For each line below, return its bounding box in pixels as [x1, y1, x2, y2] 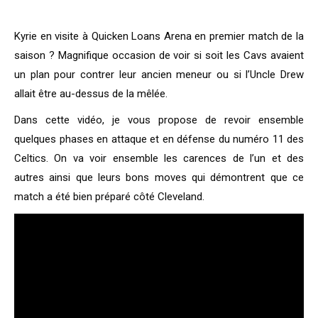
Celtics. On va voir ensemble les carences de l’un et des [14, 152, 304, 165]
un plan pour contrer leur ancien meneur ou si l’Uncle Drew [14, 68, 304, 82]
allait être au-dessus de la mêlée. [14, 87, 168, 101]
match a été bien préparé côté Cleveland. [14, 190, 204, 204]
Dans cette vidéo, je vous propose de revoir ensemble [14, 114, 304, 127]
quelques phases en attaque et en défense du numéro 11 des [14, 133, 304, 146]
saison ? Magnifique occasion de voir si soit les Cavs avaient [14, 49, 304, 62]
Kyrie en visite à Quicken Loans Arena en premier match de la [14, 30, 304, 43]
